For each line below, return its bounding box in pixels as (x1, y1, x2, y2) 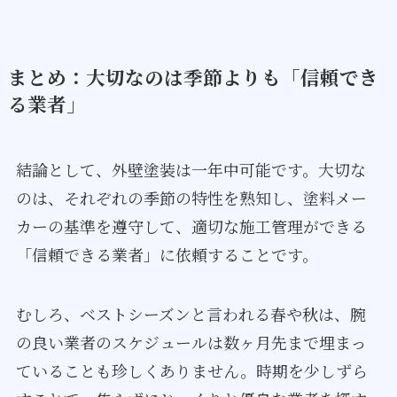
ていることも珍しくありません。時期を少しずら (15, 359, 368, 383)
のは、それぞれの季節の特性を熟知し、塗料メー (15, 185, 367, 209)
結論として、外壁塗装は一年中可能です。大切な (15, 157, 366, 181)
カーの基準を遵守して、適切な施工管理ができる (15, 214, 367, 237)
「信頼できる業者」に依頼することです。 (15, 242, 318, 266)
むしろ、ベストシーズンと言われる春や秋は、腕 (15, 302, 366, 326)
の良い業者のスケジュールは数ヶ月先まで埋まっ (15, 331, 367, 354)
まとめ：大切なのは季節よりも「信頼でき (7, 62, 378, 90)
